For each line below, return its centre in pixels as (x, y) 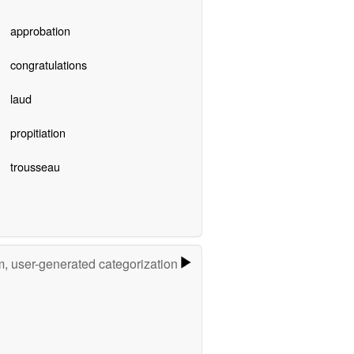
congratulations (48, 64)
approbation (40, 30)
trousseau (35, 166)
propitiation (38, 132)
